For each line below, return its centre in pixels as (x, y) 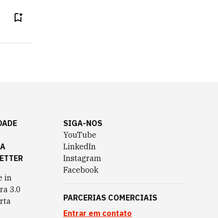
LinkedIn (80, 146)
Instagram (82, 158)
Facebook (81, 170)
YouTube (80, 135)
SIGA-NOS (83, 123)
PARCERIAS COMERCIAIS (110, 198)
